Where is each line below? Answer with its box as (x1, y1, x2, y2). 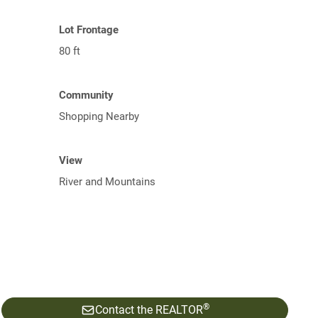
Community (59, 89, 114, 102)
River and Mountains (59, 175, 155, 188)
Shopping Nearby (59, 110, 139, 123)
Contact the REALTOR (94, 303, 203, 317)
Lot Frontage (59, 23, 119, 36)
